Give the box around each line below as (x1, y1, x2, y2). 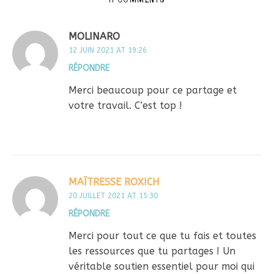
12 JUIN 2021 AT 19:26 (68, 45, 147, 54)
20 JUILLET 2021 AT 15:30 (68, 191, 158, 200)
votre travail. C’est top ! (68, 99, 182, 111)
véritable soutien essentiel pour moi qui (68, 260, 254, 272)
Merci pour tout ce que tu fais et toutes (68, 229, 256, 242)
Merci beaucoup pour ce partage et (68, 84, 237, 96)
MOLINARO (68, 30, 120, 42)
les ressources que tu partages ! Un (68, 245, 235, 257)
